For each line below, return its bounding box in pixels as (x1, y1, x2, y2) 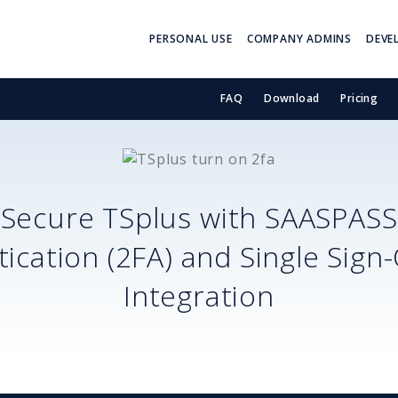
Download (264, 91, 320, 107)
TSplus (102, 197, 193, 236)
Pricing (340, 91, 378, 107)
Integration (123, 275, 275, 314)
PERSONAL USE (149, 31, 233, 46)
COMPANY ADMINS (246, 31, 352, 46)
